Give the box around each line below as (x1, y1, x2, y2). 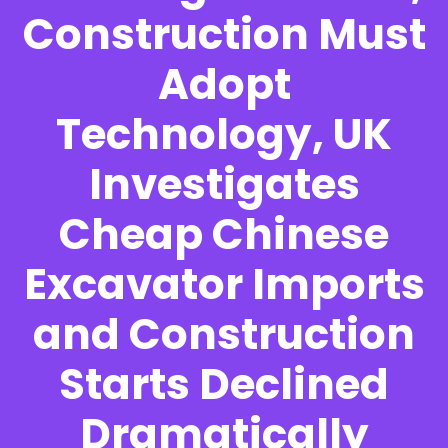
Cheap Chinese (59, 204, 389, 264)
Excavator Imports (23, 254, 425, 314)
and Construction (33, 304, 415, 364)
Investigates (88, 154, 360, 214)
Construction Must (22, 4, 426, 64)
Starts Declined (59, 354, 389, 414)
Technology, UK (56, 104, 392, 164)
